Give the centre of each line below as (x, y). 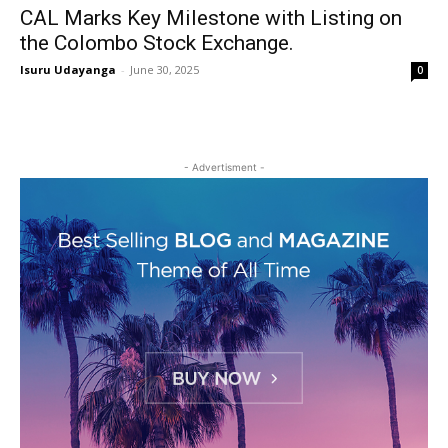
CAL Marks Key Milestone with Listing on (211, 18)
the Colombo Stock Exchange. (157, 43)
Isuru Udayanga (68, 69)
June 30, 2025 (164, 69)
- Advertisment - (224, 167)
